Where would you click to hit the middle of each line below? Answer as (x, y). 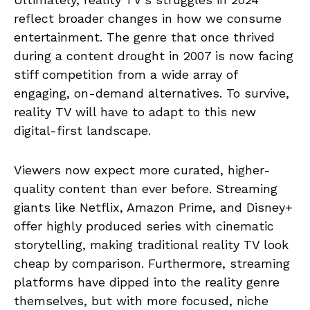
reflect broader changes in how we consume (148, 18)
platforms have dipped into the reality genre (147, 282)
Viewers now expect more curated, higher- (142, 170)
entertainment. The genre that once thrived (144, 37)
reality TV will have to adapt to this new (135, 111)
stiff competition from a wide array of (126, 74)
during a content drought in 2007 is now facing (154, 55)
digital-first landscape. (82, 130)
